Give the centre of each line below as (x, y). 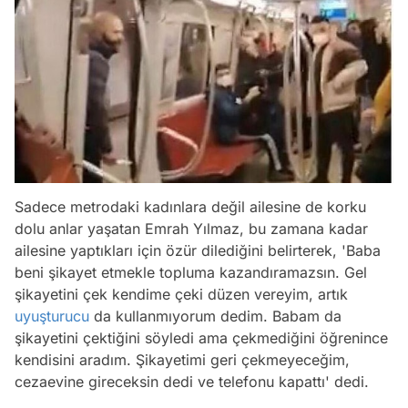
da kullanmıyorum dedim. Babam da (215, 316)
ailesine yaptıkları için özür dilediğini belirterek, (176, 250)
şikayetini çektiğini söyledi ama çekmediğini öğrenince (201, 337)
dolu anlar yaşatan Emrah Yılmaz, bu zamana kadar (191, 228)
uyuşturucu (52, 316)
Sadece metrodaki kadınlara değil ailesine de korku (190, 206)
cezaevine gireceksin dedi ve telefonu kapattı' (174, 381)
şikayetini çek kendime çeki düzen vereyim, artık (181, 294)
